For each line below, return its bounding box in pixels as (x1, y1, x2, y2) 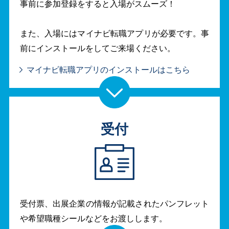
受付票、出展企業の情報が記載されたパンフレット (19, 198, 210, 208)
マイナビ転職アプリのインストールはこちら (26, 64, 190, 74)
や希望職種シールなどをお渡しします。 (19, 213, 167, 223)
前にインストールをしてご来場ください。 (19, 43, 175, 53)
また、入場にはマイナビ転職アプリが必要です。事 (19, 28, 210, 38)
